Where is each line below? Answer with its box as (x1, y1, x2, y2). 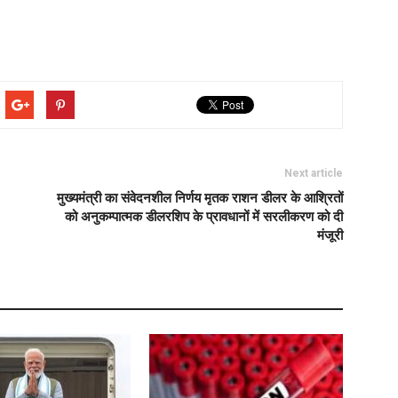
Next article (284, 167, 343, 179)
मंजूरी (317, 227, 343, 243)
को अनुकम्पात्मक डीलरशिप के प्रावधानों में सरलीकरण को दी (65, 209, 343, 225)
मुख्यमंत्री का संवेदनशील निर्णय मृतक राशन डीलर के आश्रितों (57, 190, 343, 206)
